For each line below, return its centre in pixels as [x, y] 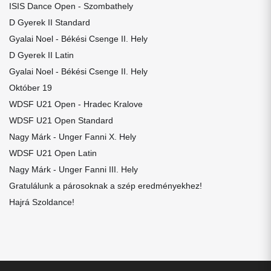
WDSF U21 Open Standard [61, 120]
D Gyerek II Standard [50, 22]
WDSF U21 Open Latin [53, 153]
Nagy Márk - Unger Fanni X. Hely [73, 137]
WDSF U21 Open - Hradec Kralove [76, 104]
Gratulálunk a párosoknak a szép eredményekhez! [106, 186]
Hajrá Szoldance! [42, 202]
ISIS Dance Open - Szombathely [71, 6]
